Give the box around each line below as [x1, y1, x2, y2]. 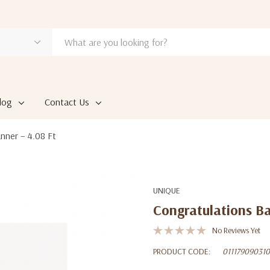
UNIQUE [153, 185, 180, 196]
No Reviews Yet [212, 225, 260, 236]
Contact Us [44, 96, 89, 108]
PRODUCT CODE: [153, 246, 210, 257]
